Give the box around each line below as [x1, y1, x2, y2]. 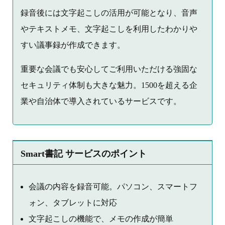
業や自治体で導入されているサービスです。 [21, 97, 181, 106]
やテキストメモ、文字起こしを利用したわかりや [21, 25, 197, 34]
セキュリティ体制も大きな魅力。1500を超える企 [21, 81, 197, 90]
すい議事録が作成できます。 [21, 41, 125, 50]
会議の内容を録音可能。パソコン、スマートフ [29, 182, 197, 191]
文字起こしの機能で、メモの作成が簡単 [29, 214, 173, 223]
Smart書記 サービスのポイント [21, 149, 147, 159]
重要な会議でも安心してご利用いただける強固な [21, 65, 197, 74]
